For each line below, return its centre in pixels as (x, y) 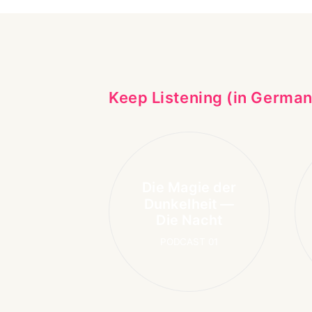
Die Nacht (189, 220)
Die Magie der (189, 187)
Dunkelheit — (189, 203)
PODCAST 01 (189, 242)
